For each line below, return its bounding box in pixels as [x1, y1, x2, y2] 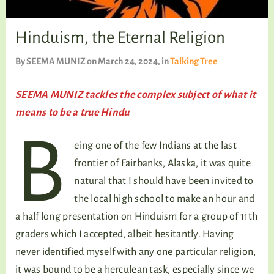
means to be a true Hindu [15, 107, 130, 118]
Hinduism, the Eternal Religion [15, 29, 225, 46]
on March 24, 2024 [86, 56, 158, 66]
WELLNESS [109, 67, 165, 78]
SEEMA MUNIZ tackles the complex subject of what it [15, 89, 256, 100]
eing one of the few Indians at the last [74, 140, 237, 151]
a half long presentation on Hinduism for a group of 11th [15, 211, 258, 222]
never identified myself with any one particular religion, [15, 246, 256, 257]
